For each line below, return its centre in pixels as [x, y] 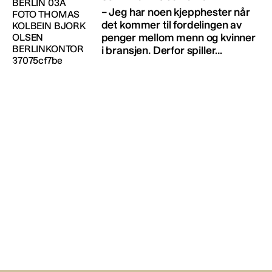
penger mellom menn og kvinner [178, 37]
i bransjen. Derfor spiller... [162, 50]
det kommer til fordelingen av [172, 25]
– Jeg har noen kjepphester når [175, 12]
